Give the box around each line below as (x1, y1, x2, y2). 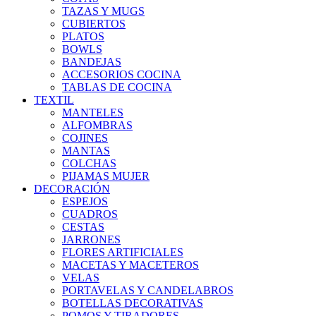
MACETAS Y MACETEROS (62, 259, 199, 271)
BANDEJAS (62, 56, 121, 68)
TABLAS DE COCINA (62, 81, 172, 93)
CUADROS (62, 208, 118, 220)
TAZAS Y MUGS (62, 5, 145, 17)
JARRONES (62, 233, 121, 245)
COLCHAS (62, 157, 116, 169)
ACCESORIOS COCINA (62, 68, 181, 80)
